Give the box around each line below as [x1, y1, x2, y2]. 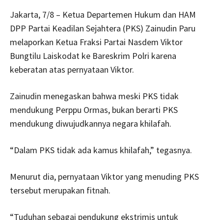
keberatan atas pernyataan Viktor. [10, 64, 134, 76]
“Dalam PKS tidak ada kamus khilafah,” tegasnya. [10, 144, 192, 156]
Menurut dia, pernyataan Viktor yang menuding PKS [10, 171, 199, 183]
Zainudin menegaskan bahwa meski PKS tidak [10, 90, 179, 102]
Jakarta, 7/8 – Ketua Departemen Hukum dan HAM [10, 9, 196, 21]
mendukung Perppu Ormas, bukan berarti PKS [10, 104, 178, 116]
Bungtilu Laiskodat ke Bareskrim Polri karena [10, 50, 176, 62]
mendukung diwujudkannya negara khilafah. [10, 118, 171, 130]
